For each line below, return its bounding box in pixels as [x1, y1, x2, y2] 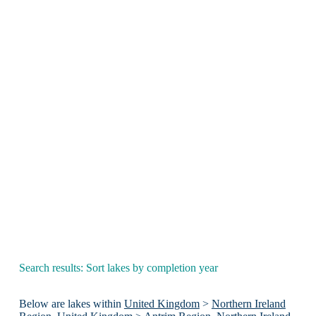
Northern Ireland [211, 298, 286, 310]
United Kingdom [123, 298, 200, 310]
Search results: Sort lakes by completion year [18, 262, 218, 274]
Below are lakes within [18, 298, 124, 310]
